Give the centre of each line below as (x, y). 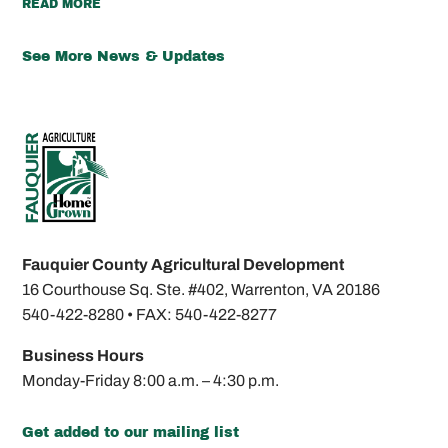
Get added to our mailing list (131, 433)
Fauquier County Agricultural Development (183, 265)
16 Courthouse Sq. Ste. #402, (127, 290)
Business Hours (83, 356)
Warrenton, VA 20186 (306, 290)
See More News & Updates (124, 57)
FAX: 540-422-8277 (207, 315)
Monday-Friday (78, 381)
